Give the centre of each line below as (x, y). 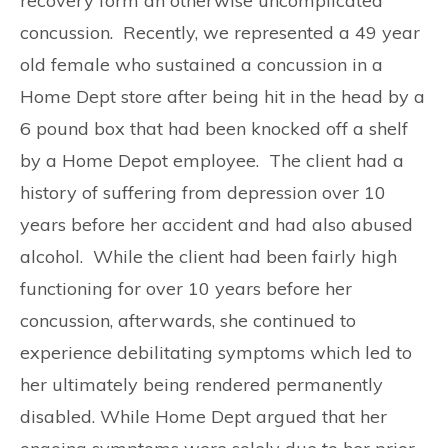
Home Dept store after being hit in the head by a (222, 96)
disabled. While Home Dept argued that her (203, 416)
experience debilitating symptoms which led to (216, 352)
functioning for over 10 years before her (186, 288)
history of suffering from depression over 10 (203, 192)
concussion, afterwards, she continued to (188, 320)
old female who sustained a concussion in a (201, 64)
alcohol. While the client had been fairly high (208, 256)
